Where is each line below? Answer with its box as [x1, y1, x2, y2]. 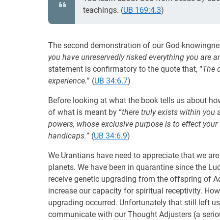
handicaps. [48, 131, 86, 140]
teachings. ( [83, 5, 123, 15]
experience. [48, 76, 87, 85]
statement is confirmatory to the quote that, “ [48, 64, 202, 74]
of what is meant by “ [48, 108, 122, 117]
